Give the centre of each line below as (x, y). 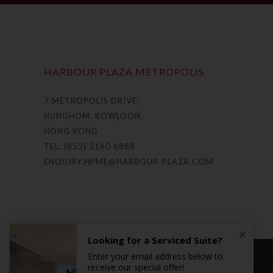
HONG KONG (71, 131)
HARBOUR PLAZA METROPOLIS (124, 71)
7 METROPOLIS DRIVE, (92, 100)
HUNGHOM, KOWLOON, (94, 115)
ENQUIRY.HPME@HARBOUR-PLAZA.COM (129, 161)
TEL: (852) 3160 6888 (90, 146)
